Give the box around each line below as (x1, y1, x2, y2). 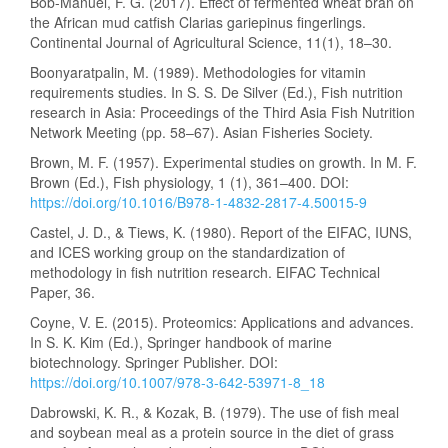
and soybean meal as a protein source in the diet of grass (30, 422, 394, 442)
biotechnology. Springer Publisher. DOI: (30, 352, 278, 372)
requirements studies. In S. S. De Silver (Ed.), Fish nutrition (30, 82, 403, 102)
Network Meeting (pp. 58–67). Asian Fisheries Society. (30, 122, 373, 142)
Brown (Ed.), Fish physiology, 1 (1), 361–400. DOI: (30, 172, 349, 192)
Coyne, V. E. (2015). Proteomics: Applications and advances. (30, 312, 414, 332)
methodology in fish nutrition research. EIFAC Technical (30, 262, 380, 282)
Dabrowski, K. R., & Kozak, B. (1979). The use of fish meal (30, 402, 399, 422)
